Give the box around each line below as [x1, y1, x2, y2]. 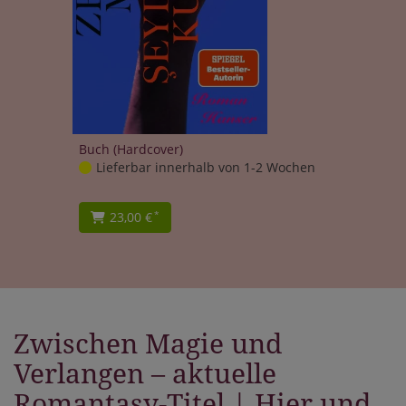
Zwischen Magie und [14, 327, 282, 360]
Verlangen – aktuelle [14, 357, 276, 390]
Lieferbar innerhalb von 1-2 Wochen [96, 158, 316, 176]
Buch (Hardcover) [78, 140, 183, 158]
